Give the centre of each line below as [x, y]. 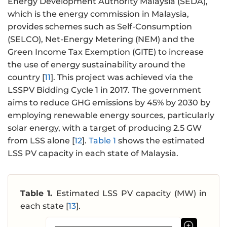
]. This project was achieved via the [122, 77]
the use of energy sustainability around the [97, 64]
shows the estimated [160, 140]
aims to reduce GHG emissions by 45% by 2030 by [109, 102]
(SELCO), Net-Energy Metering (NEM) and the [101, 39]
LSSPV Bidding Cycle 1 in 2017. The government [104, 90]
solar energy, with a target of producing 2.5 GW [105, 128]
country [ [26, 77]
